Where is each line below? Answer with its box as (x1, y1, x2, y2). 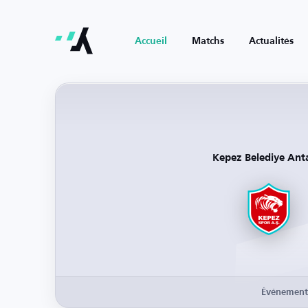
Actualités (249, 36, 294, 46)
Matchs (192, 36, 224, 46)
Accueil (135, 36, 167, 46)
